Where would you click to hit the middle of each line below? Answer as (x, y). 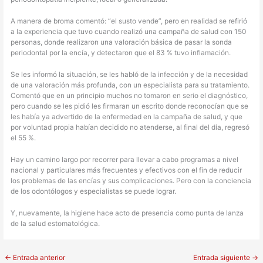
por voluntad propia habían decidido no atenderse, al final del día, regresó (130, 127)
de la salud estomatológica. (55, 223)
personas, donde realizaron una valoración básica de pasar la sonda (122, 42)
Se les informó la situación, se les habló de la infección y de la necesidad (129, 74)
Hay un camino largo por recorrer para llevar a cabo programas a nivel (125, 159)
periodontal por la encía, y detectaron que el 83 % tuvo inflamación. (122, 53)
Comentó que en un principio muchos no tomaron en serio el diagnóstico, (129, 95)
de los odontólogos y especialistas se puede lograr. (95, 191)
